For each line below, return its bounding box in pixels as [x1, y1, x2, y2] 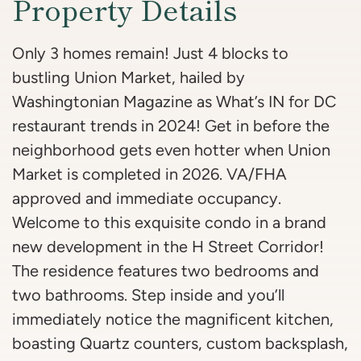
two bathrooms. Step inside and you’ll [12, 286, 284, 305]
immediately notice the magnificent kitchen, [12, 310, 334, 329]
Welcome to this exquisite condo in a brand [12, 214, 326, 232]
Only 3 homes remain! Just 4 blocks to [12, 44, 288, 63]
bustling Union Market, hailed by [12, 68, 245, 87]
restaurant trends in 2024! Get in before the [12, 117, 330, 135]
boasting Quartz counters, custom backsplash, [12, 334, 348, 353]
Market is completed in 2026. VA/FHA [12, 165, 287, 184]
